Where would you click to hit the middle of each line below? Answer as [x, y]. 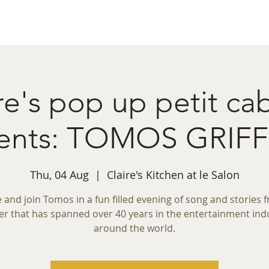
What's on [99, 26]
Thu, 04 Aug [59, 175]
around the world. [134, 228]
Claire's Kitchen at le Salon [173, 175]
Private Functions [183, 26]
